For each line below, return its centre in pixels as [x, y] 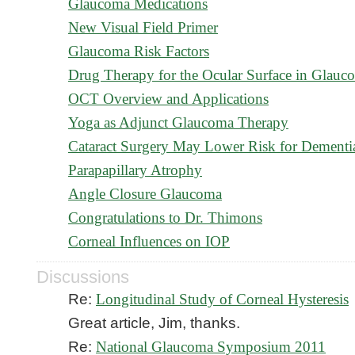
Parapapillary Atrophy [135, 170]
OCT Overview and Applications [168, 99]
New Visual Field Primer [143, 27]
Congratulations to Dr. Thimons [165, 218]
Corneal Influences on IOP [149, 241]
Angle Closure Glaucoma [145, 194]
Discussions [83, 277]
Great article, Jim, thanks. [154, 323]
